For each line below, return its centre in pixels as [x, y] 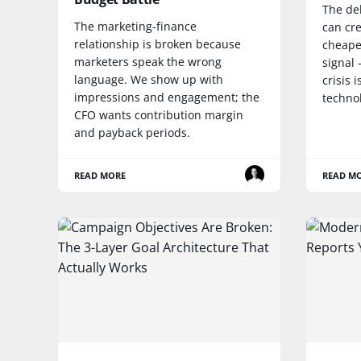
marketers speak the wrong [148, 61]
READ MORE [100, 175]
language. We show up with [149, 79]
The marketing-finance [135, 26]
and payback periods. [132, 132]
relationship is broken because [158, 44]
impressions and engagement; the [167, 97]
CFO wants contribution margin [159, 114]
